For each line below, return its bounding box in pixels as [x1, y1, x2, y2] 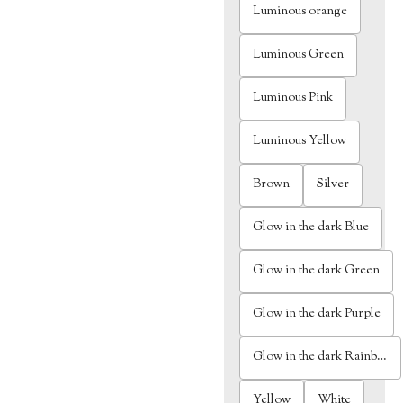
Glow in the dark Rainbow [253, 348, 378, 367]
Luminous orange [253, 3, 348, 22]
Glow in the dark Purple [253, 305, 381, 324]
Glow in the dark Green [253, 262, 381, 281]
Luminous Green [253, 46, 345, 65]
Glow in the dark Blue [253, 219, 370, 237]
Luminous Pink [253, 89, 334, 108]
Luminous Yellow [253, 132, 347, 151]
